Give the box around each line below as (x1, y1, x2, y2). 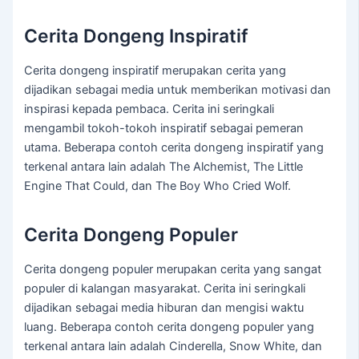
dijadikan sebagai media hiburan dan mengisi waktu (24, 301, 305, 316)
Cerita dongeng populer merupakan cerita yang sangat (24, 262, 322, 277)
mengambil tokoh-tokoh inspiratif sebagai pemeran (24, 121, 305, 136)
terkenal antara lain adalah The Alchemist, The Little (24, 159, 304, 175)
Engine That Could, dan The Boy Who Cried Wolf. (24, 179, 292, 194)
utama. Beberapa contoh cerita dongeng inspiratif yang (24, 140, 325, 155)
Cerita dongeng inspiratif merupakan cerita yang (24, 63, 287, 79)
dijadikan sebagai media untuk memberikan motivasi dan (24, 83, 332, 98)
